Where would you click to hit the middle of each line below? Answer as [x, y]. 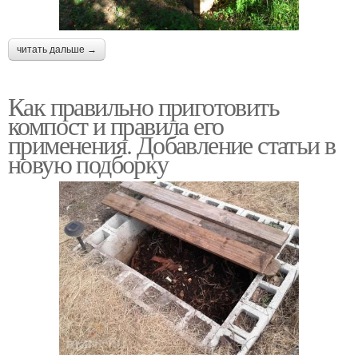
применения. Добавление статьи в [172, 144]
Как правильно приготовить [143, 106]
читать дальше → [57, 50]
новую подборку [88, 163]
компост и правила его [116, 125]
